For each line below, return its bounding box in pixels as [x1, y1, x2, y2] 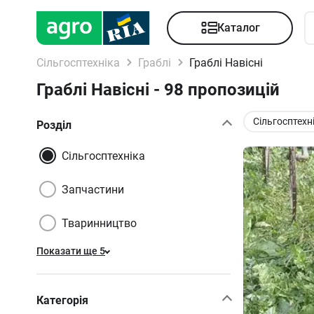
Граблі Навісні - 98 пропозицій [36, 80, 280, 100]
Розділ [36, 118, 71, 132]
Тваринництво [62, 216, 137, 230]
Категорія [36, 293, 88, 307]
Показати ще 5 [36, 245, 105, 257]
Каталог [217, 21, 260, 34]
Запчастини [62, 182, 124, 196]
